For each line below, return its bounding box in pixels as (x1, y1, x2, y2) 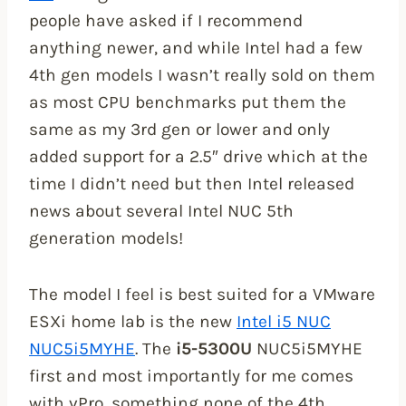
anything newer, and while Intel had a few (29, 37, 362, 59)
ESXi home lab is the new (29, 311, 237, 333)
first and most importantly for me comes (29, 365, 353, 387)
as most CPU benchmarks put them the (29, 92, 346, 113)
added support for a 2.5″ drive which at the (29, 146, 368, 168)
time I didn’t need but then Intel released (29, 173, 354, 195)
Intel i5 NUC (237, 311, 331, 333)
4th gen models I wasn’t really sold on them (29, 64, 375, 86)
